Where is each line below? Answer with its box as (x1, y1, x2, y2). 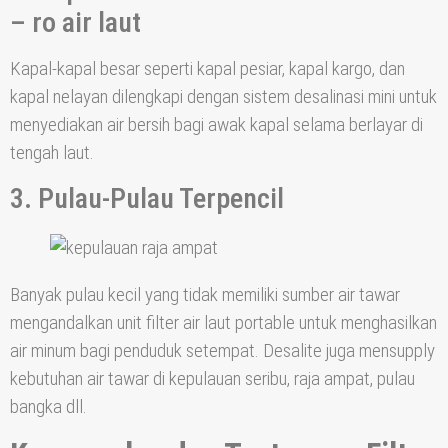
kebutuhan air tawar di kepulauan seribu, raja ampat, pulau (10, 366, 415, 390)
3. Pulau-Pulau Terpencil (10, 181, 284, 215)
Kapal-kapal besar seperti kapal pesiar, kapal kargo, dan (10, 57, 405, 81)
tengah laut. (10, 141, 94, 165)
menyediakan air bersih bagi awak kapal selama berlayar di (10, 113, 423, 137)
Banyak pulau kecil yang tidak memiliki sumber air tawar (10, 282, 400, 306)
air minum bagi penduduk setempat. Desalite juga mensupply (10, 338, 435, 362)
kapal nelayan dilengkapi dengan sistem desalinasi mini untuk (10, 85, 437, 109)
